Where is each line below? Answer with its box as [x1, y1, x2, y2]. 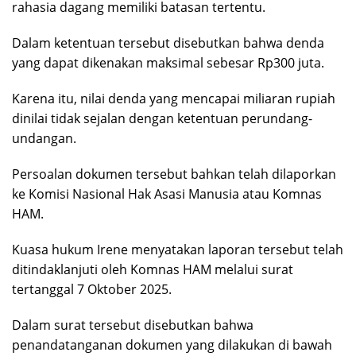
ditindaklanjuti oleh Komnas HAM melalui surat [12, 261, 293, 279]
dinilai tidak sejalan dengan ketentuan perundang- [12, 110, 312, 128]
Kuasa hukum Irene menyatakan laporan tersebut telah [12, 241, 343, 259]
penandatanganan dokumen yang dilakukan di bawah [12, 336, 332, 354]
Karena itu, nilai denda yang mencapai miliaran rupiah [12, 90, 335, 108]
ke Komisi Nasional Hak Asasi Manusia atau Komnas [12, 185, 322, 203]
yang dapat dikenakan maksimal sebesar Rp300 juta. [12, 54, 324, 72]
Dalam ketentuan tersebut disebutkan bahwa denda [12, 34, 324, 52]
